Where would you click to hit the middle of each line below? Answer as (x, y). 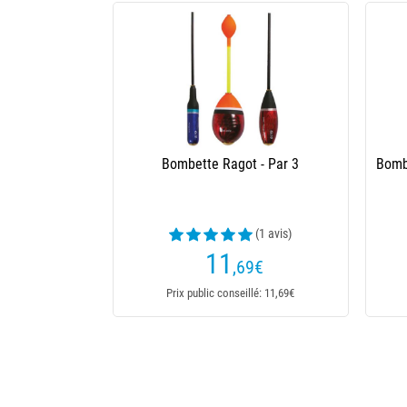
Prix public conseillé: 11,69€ (231, 293)
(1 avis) (274, 233)
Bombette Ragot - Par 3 (231, 164)
